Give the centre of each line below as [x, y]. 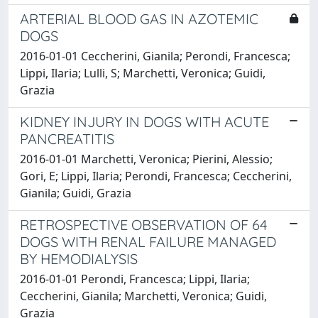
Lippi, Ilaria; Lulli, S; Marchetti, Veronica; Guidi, [143, 73]
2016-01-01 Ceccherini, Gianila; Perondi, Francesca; [155, 56]
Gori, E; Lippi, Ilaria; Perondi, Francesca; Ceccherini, [156, 176]
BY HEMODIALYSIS [79, 258]
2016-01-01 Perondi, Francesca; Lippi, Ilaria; [135, 279]
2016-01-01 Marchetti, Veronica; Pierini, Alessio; [146, 159]
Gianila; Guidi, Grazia [76, 193]
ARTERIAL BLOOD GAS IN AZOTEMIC [139, 18]
